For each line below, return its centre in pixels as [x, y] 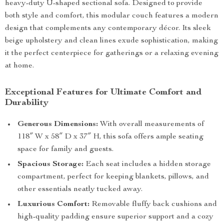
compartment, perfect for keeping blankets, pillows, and [113, 177]
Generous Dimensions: [58, 124]
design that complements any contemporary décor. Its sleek [108, 28]
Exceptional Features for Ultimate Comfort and [103, 92]
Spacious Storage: [50, 164]
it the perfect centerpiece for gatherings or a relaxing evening [112, 53]
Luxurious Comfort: [53, 204]
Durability [27, 103]
